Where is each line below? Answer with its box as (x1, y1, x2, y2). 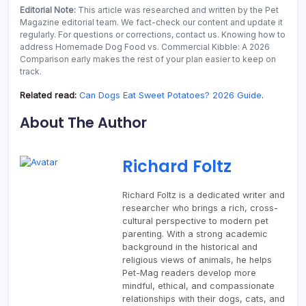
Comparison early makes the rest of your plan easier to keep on (20, 54, 276, 64)
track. (20, 66, 42, 76)
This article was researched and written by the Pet (76, 5, 279, 15)
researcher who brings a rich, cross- (122, 203, 278, 213)
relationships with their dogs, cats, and (122, 294, 285, 304)
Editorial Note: (20, 5, 76, 15)
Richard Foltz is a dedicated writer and (122, 190, 285, 200)
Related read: (20, 90, 76, 100)
